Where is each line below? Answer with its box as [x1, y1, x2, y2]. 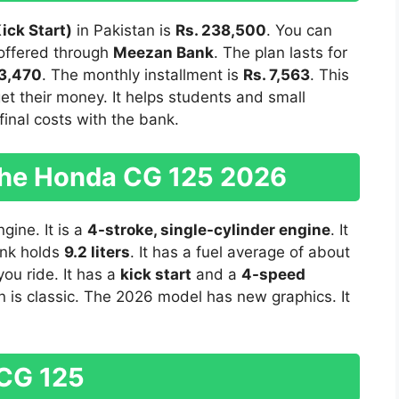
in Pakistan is [72, 20, 175, 39]
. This [310, 65, 349, 84]
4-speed [241, 265, 305, 284]
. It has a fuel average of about [130, 243, 350, 262]
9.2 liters [64, 243, 130, 262]
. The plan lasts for [214, 43, 347, 61]
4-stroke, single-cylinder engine [87, 221, 330, 240]
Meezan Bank [113, 43, 214, 61]
